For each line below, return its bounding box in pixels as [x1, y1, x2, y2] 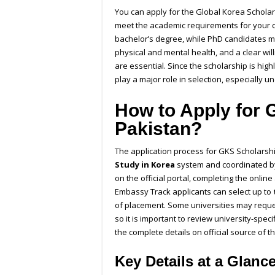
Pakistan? [115, 118, 207, 139]
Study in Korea [115, 159, 175, 171]
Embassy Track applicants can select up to [115, 186, 273, 198]
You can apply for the [115, 6, 196, 18]
